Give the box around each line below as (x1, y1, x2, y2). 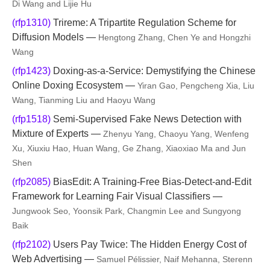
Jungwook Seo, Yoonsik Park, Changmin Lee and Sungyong (12, 206, 241, 216)
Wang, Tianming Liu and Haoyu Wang (12, 95, 155, 105)
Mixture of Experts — (12, 128, 103, 139)
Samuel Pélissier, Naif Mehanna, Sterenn (96, 254, 253, 264)
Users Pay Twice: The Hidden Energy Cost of (51, 239, 246, 250)
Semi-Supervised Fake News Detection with (51, 114, 242, 124)
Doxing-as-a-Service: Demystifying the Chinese (51, 66, 256, 76)
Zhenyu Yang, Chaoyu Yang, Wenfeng (103, 129, 249, 139)
